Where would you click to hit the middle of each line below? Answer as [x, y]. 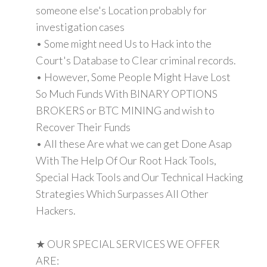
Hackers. [56, 210]
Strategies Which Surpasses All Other [122, 193]
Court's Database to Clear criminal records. [136, 60]
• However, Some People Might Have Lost [133, 77]
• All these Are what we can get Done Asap [134, 143]
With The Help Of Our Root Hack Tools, [126, 160]
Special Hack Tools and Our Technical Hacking [139, 177]
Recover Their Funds [83, 127]
